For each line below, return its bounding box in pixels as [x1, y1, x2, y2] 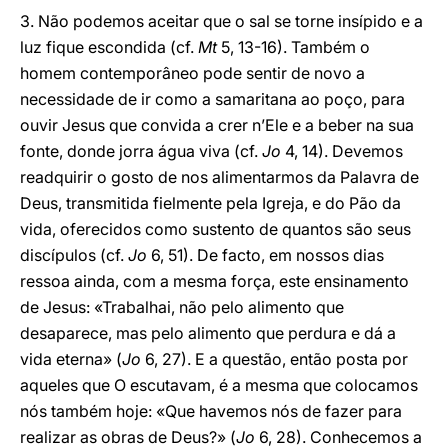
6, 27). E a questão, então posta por [141, 349, 408, 369]
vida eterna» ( [20, 349, 122, 369]
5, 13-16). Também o [217, 37, 370, 57]
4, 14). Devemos [281, 141, 403, 161]
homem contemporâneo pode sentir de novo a [20, 63, 365, 83]
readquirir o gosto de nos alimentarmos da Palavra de [20, 167, 419, 187]
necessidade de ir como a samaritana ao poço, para [20, 89, 405, 109]
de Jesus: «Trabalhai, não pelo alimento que [20, 297, 344, 317]
